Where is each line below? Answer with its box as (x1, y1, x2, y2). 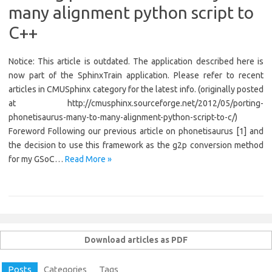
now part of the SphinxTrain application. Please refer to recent (8, 70, 263, 80)
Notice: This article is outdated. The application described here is (8, 56, 263, 66)
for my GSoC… (8, 154, 65, 164)
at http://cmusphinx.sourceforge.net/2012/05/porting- (8, 98, 263, 108)
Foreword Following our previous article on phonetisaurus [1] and (8, 126, 263, 136)
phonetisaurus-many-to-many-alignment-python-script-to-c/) (8, 112, 237, 122)
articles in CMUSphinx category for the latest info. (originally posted (8, 84, 263, 94)
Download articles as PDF (84, 235, 188, 245)
